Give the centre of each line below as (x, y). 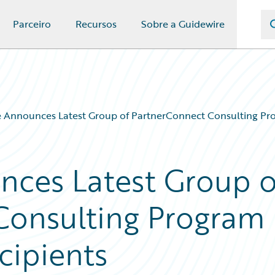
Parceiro (32, 24)
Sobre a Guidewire (183, 24)
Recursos (96, 24)
